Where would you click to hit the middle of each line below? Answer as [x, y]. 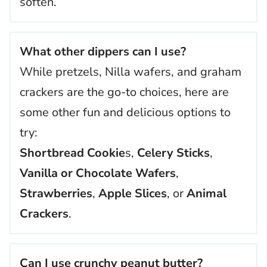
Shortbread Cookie [72, 153]
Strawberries [56, 194]
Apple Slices [133, 194]
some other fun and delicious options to [125, 113]
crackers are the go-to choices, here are [124, 92]
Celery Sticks [173, 153]
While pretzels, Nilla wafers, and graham [131, 72]
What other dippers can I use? [103, 52]
